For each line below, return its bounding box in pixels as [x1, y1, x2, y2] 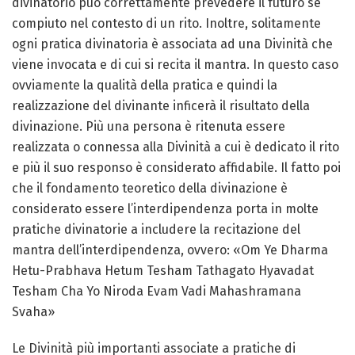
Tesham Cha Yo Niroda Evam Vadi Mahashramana [12, 284, 301, 299]
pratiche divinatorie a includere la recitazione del [12, 222, 300, 237]
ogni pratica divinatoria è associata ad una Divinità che [12, 36, 333, 52]
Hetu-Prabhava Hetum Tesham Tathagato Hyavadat [12, 263, 314, 278]
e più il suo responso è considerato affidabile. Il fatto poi [12, 160, 341, 175]
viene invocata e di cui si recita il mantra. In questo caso [12, 57, 338, 72]
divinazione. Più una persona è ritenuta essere [12, 119, 285, 134]
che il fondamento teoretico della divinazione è [12, 181, 288, 196]
